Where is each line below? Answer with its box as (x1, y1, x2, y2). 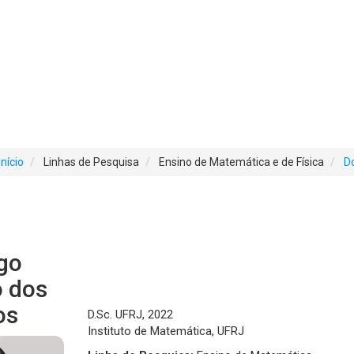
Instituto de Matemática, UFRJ (88, 324, 244, 339)
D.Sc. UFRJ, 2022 (88, 307, 173, 322)
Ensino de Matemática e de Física (159, 156, 324, 169)
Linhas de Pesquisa (43, 156, 139, 169)
